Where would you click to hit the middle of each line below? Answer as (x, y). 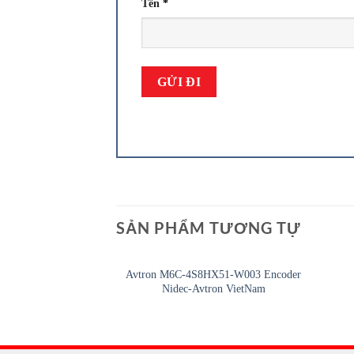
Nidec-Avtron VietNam (213, 288)
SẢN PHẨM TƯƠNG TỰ (209, 227)
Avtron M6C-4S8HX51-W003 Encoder (214, 274)
